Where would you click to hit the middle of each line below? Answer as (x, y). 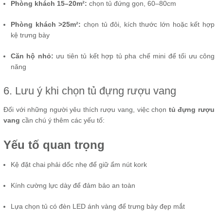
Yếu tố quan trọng (54, 145)
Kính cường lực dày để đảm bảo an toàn (73, 186)
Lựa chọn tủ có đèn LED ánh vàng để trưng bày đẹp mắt (98, 207)
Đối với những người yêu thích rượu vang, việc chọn (86, 110)
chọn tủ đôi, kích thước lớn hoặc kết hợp (148, 25)
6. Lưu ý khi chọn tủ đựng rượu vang (90, 91)
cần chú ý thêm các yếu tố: (62, 120)
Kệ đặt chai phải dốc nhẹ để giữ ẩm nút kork (79, 165)
